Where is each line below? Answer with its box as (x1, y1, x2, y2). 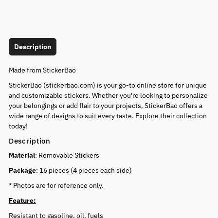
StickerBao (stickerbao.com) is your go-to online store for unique (8, 81, 207, 90)
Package (8, 166, 36, 175)
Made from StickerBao (8, 66, 76, 74)
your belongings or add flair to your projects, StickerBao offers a (8, 101, 202, 110)
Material (8, 151, 35, 160)
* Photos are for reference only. (8, 181, 104, 190)
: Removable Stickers (35, 151, 99, 160)
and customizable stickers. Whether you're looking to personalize (8, 91, 208, 100)
